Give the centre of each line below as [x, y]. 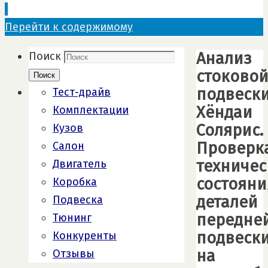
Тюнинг [72, 218]
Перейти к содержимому [69, 27]
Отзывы [74, 254]
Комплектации [91, 110]
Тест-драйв [82, 92]
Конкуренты [85, 236]
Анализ [224, 59]
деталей [227, 202]
